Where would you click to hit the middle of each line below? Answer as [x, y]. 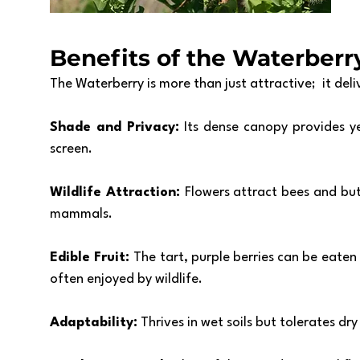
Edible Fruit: [92, 258]
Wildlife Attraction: [117, 192]
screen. [71, 149]
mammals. [81, 214]
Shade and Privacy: [117, 127]
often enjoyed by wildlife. [128, 279]
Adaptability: [94, 323]
